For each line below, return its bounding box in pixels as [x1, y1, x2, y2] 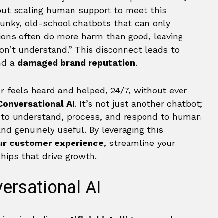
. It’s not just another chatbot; [74, 98, 202, 109]
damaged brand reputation [18, 57, 135, 68]
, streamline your [104, 138, 175, 148]
